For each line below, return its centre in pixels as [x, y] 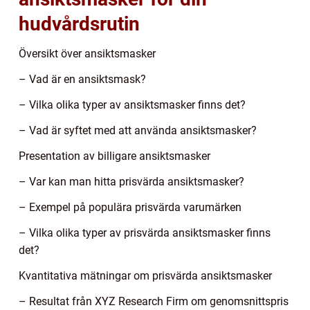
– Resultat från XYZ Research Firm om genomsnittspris [154, 301]
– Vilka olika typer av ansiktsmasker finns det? [132, 104]
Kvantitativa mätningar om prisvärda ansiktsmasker [145, 275]
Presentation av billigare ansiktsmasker [115, 156]
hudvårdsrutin [79, 24]
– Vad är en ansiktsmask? [82, 79]
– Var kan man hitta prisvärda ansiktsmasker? [131, 181]
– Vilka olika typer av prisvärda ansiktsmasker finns [145, 232]
